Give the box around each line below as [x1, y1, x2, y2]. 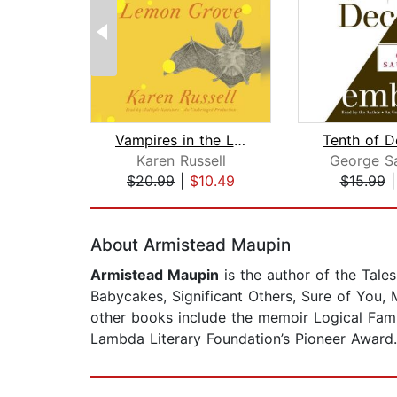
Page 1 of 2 [90, 191, 168, 209]
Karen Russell [136, 152, 226, 170]
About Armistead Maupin [90, 235, 291, 256]
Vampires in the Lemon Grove [233, 131, 245, 150]
